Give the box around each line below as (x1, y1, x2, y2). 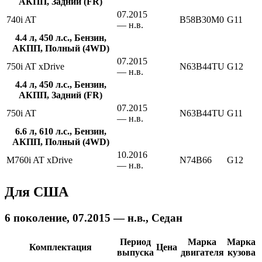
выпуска (117, 247, 154, 258)
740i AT (6, 14, 36, 25)
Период (120, 237, 151, 247)
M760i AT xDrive (6, 154, 73, 165)
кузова (227, 247, 256, 258)
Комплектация (29, 242, 92, 253)
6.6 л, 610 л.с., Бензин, (15, 126, 106, 136)
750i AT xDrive (6, 61, 64, 71)
